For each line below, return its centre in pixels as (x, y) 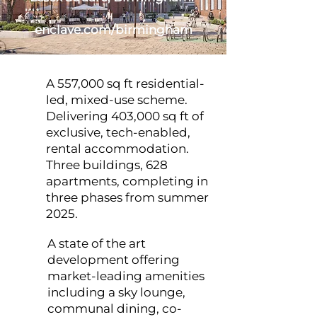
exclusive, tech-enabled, (118, 132)
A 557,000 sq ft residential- (125, 83)
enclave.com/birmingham (113, 30)
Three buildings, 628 (107, 165)
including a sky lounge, (116, 292)
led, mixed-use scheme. (117, 100)
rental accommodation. (117, 149)
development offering (114, 260)
